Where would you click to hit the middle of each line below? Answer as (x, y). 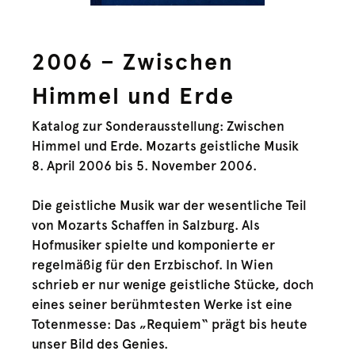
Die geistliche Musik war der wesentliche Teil (170, 205)
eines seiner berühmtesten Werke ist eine (162, 304)
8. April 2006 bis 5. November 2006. (145, 165)
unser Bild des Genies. (100, 344)
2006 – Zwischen (133, 62)
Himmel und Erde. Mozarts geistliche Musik (166, 145)
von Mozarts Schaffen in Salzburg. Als (146, 225)
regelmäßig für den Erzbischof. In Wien (153, 264)
